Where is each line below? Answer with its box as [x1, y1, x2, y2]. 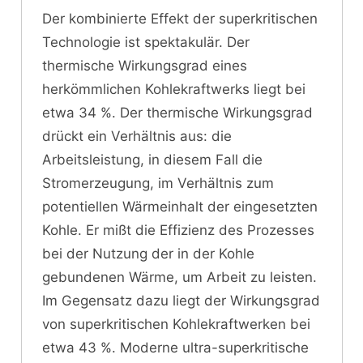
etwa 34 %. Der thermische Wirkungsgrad [42, 104, 313, 121]
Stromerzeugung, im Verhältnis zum [42, 174, 274, 191]
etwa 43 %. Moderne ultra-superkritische [42, 339, 309, 356]
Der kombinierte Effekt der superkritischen [42, 10, 318, 27]
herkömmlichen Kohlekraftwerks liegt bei [42, 80, 305, 97]
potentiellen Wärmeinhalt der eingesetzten [42, 198, 318, 215]
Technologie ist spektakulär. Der [42, 33, 250, 50]
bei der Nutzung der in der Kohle [42, 245, 254, 262]
